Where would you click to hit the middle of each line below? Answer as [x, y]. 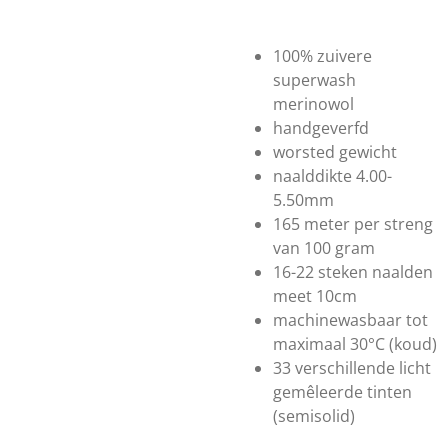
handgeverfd [321, 128]
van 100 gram [324, 248]
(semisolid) [314, 416]
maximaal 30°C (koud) [355, 344]
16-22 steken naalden [353, 272]
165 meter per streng [353, 224]
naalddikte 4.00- [332, 176]
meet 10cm [315, 296]
